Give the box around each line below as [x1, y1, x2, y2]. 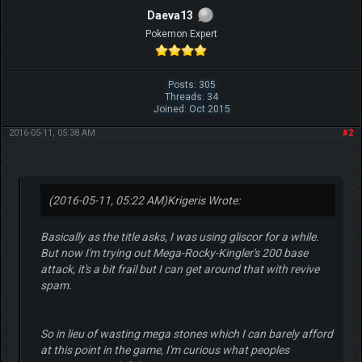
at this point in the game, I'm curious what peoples [40, 343, 289, 356]
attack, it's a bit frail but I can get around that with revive [40, 262, 319, 276]
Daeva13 [146, 8, 193, 22]
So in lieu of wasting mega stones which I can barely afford [40, 326, 333, 340]
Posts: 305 [167, 78, 216, 90]
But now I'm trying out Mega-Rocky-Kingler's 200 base [40, 246, 308, 259]
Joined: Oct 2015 [153, 103, 230, 115]
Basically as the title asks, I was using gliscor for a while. [40, 229, 319, 243]
